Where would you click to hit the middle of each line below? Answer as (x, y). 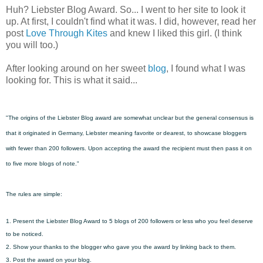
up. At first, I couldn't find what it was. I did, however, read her (131, 21)
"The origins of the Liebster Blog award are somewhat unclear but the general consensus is (130, 117)
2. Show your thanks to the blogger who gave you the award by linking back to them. (121, 247)
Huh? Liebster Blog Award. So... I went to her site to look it (126, 9)
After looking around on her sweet (77, 68)
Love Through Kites (67, 33)
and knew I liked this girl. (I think (175, 33)
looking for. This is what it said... (72, 80)
